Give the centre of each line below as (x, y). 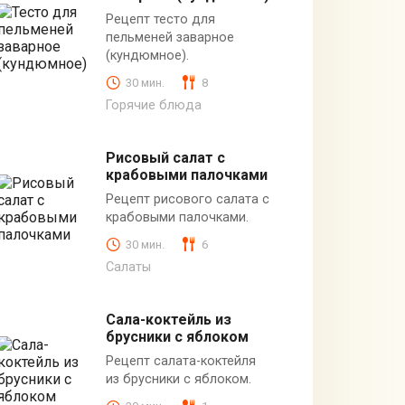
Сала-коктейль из (168, 320)
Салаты (128, 268)
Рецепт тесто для (160, 20)
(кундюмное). (147, 56)
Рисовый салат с (165, 158)
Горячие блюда (153, 106)
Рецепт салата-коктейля (180, 362)
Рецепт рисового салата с (187, 200)
